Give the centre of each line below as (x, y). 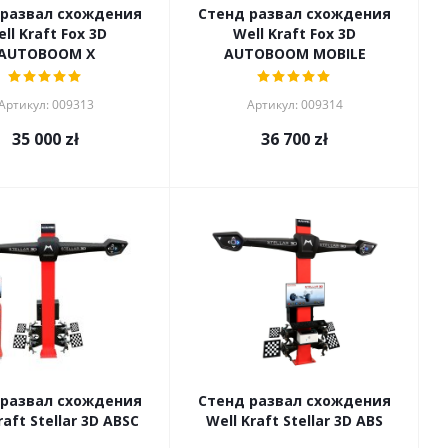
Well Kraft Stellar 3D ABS (294, 420)
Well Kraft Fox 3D (294, 33)
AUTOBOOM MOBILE (294, 53)
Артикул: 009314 (294, 104)
